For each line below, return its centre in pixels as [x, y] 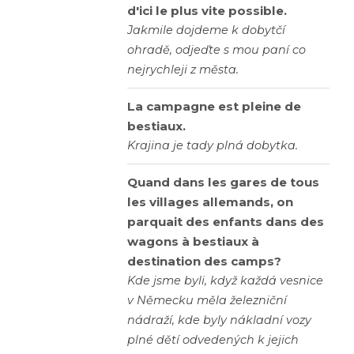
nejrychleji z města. [183, 70]
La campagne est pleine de [214, 107]
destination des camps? [204, 262]
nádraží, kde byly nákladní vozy [219, 320]
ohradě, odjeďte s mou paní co [217, 50]
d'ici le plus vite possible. [207, 11]
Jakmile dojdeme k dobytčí [206, 30]
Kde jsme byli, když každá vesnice [225, 281]
